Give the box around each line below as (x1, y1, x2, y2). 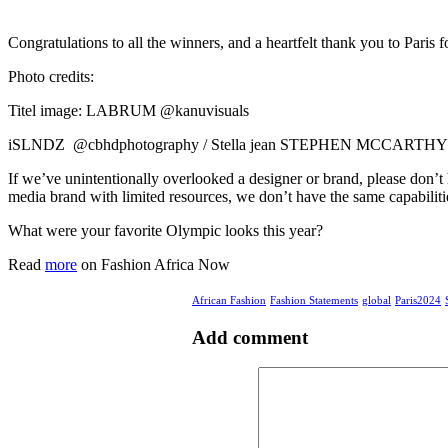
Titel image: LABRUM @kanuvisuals (8, 101, 249, 119)
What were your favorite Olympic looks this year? (8, 221, 323, 239)
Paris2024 (395, 293, 441, 306)
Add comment (192, 326, 308, 348)
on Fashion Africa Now (77, 255, 230, 273)
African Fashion (192, 293, 266, 306)
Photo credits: (8, 67, 94, 85)
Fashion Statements (270, 293, 358, 306)
